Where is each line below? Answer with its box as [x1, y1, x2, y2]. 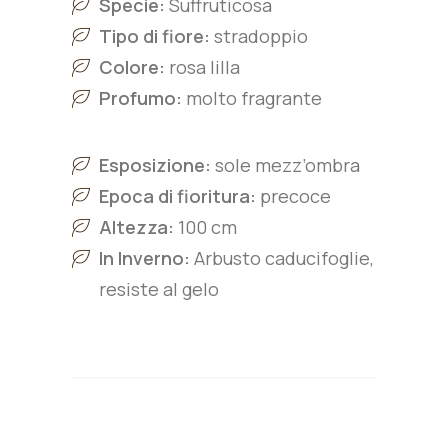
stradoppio [214, 24, 308, 48]
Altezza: [99, 215, 174, 239]
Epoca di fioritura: [99, 184, 256, 208]
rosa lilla [165, 55, 240, 79]
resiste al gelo [99, 277, 219, 301]
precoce [256, 184, 331, 208]
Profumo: [99, 86, 182, 110]
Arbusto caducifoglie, [190, 246, 374, 270]
